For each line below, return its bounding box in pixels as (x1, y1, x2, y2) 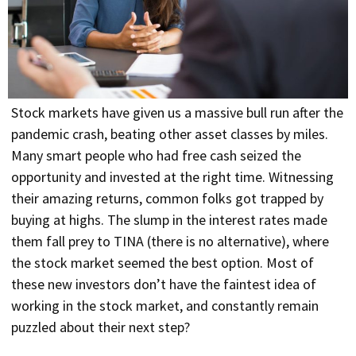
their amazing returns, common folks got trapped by (11, 189, 323, 208)
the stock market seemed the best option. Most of (11, 253, 314, 273)
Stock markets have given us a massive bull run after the (11, 103, 343, 122)
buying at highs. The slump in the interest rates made (11, 211, 327, 230)
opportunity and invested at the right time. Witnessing (11, 168, 334, 187)
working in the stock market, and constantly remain (11, 296, 319, 315)
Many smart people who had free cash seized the (11, 146, 301, 165)
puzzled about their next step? (11, 318, 190, 337)
